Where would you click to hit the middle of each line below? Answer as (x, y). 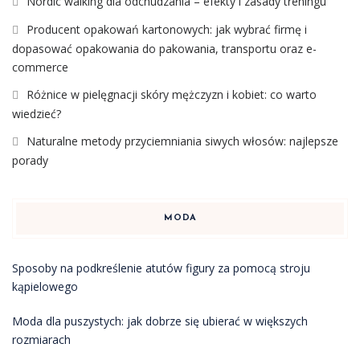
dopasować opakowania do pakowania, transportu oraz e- (164, 49)
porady (30, 160)
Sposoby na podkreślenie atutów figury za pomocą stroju (161, 268)
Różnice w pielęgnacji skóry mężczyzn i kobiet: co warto (172, 94)
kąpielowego (45, 286)
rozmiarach (41, 340)
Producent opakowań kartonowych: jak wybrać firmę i (167, 29)
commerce (40, 67)
